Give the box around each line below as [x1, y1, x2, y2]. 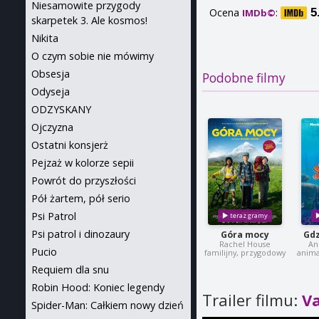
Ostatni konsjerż [31, 138, 108, 152]
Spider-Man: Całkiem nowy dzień [31, 298, 184, 312]
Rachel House [219, 239, 271, 250]
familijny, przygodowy [204, 247, 286, 258]
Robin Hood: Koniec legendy [31, 281, 164, 294]
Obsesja [31, 67, 70, 80]
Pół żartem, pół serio [31, 192, 130, 205]
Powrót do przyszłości [31, 174, 136, 187]
